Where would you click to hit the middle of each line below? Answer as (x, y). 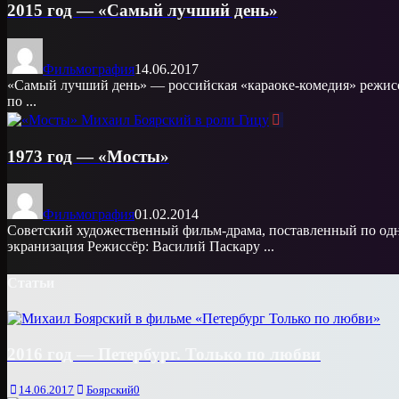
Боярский (110, 390)
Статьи (31, 282)
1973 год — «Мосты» (88, 156)
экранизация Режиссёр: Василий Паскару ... (141, 247)
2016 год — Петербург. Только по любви (164, 354)
